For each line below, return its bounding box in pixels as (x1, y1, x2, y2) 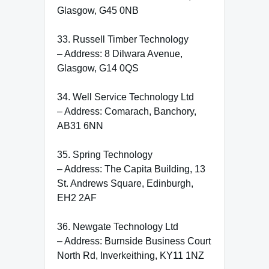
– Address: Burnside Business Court (57, 235, 211, 246)
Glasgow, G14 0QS (57, 62, 139, 73)
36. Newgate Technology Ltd (57, 221, 178, 232)
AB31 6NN (57, 120, 103, 131)
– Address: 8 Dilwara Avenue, (57, 48, 183, 59)
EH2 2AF (57, 192, 97, 203)
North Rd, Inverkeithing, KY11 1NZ (57, 250, 204, 261)
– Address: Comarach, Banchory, (57, 106, 196, 116)
